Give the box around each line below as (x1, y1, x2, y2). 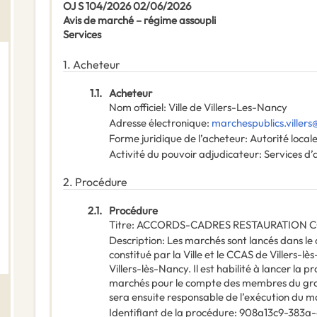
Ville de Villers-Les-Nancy (168, 100, 287, 115)
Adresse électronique (109, 116, 207, 130)
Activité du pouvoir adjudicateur (109, 147, 259, 161)
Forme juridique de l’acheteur (109, 132, 245, 146)
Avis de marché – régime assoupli (63, 13, 216, 28)
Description (109, 234, 162, 248)
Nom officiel (109, 100, 163, 115)
